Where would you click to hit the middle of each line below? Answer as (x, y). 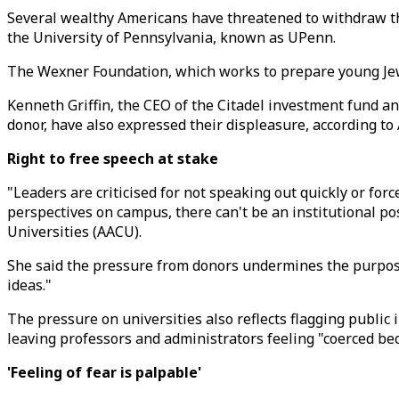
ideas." (29, 285)
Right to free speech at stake (113, 159)
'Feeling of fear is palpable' (104, 372)
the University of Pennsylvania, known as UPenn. (171, 37)
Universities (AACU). (74, 232)
